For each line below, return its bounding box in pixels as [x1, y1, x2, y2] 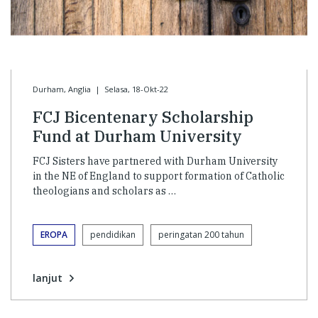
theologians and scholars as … [33, 184, 176, 197]
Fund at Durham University [33, 125, 242, 146]
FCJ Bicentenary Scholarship [33, 106, 253, 127]
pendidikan [90, 228, 136, 241]
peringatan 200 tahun [158, 228, 244, 241]
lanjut [33, 270, 62, 285]
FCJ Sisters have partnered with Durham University [33, 154, 278, 168]
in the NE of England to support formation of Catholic [33, 169, 285, 182]
